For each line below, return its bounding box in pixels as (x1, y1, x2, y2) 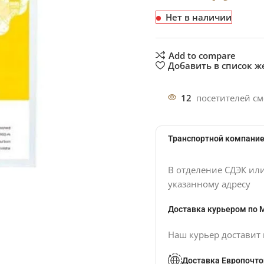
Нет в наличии (165, 11, 232, 23)
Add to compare (168, 49, 236, 61)
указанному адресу (167, 178, 250, 190)
